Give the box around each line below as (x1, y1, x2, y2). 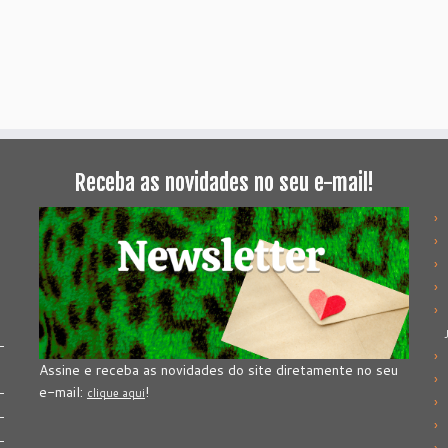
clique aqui (87, 385, 145, 402)
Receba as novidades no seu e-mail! (74, 168, 374, 196)
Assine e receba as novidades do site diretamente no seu (39, 360, 398, 381)
